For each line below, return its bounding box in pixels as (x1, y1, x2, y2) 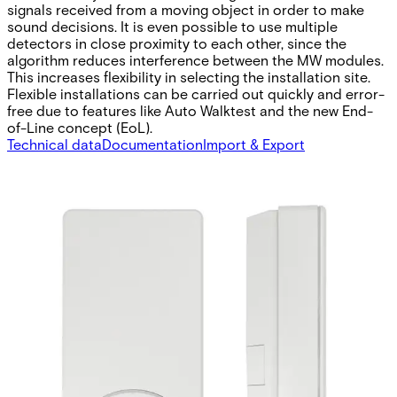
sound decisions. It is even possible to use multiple (7, 17, 338, 35)
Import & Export (203, 135, 305, 152)
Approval (43, 228, 103, 245)
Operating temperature (43, 166, 194, 183)
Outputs (43, 352, 97, 370)
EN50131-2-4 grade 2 (43, 259, 176, 276)
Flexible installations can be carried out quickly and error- (7, 84, 385, 102)
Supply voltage (43, 290, 140, 307)
